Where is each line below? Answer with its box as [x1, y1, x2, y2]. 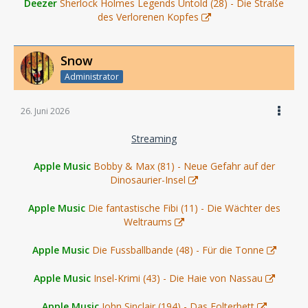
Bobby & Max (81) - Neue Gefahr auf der [93, 159, 275, 173]
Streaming [131, 132, 177, 145]
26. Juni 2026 [21, 105, 69, 117]
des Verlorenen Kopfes [97, 10, 199, 24]
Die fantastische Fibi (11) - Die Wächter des [87, 201, 280, 214]
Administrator [65, 71, 119, 82]
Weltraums [124, 215, 172, 228]
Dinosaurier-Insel [110, 173, 186, 186]
